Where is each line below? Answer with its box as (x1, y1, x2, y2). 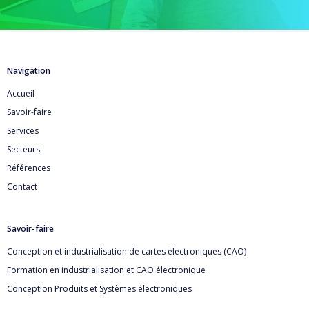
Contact (7, 180, 37, 192)
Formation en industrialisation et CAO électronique (7, 263, 206, 276)
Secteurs (7, 143, 40, 155)
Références (7, 161, 50, 174)
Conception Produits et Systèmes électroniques (7, 282, 192, 295)
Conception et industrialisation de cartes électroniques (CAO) (7, 245, 246, 257)
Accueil (7, 87, 34, 99)
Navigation (7, 64, 50, 77)
